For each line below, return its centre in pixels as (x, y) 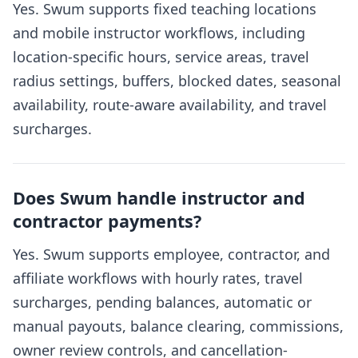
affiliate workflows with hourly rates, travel (158, 278)
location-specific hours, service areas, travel (161, 57)
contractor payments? (107, 221)
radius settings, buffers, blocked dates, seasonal (177, 81)
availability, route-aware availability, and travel (170, 105)
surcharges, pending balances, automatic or (162, 302)
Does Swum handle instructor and (159, 198)
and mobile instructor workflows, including (159, 33)
